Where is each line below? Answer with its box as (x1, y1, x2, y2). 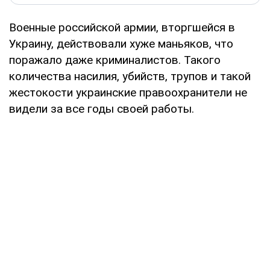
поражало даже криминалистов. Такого (9, 52, 221, 67)
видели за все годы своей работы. (9, 101, 194, 116)
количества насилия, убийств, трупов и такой (9, 69, 251, 83)
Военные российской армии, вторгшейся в (9, 20, 235, 34)
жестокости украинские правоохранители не (9, 85, 247, 99)
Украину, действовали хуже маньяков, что (9, 36, 233, 51)
